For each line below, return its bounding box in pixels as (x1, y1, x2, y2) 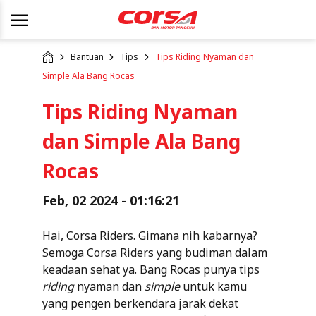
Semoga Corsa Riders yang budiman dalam (42, 244, 267, 260)
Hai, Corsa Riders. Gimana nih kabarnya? (42, 227, 257, 243)
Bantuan (70, 51, 104, 63)
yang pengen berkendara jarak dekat (42, 295, 238, 311)
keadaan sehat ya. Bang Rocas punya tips (42, 261, 260, 277)
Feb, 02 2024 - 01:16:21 (42, 191, 179, 209)
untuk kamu (180, 278, 247, 294)
